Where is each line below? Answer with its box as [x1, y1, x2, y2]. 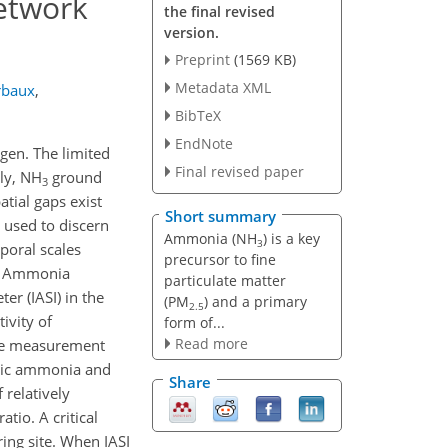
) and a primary [203, 292, 307, 312]
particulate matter [163, 271, 286, 291]
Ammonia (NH [163, 229, 257, 249]
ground [48, 167, 102, 188]
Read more [174, 334, 248, 354]
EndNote [174, 133, 233, 153]
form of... [163, 313, 225, 333]
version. [163, 23, 219, 42]
